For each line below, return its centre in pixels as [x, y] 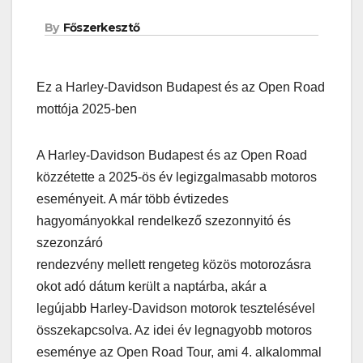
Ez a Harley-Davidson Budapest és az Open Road [181, 88]
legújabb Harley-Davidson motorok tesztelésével [176, 309]
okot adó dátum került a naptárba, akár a [152, 287]
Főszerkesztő [101, 28]
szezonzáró [70, 243]
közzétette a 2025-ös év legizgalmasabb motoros [177, 177]
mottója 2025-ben [87, 109]
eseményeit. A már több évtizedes [132, 199]
